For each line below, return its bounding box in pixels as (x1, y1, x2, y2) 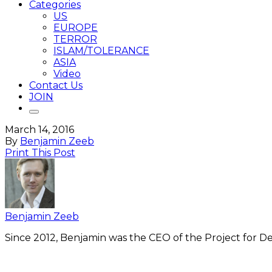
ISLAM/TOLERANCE (53, 45, 149, 56)
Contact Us (29, 80, 83, 91)
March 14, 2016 (5, 124, 74, 135)
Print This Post (5, 147, 75, 158)
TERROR (53, 33, 97, 45)
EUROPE (53, 22, 98, 33)
